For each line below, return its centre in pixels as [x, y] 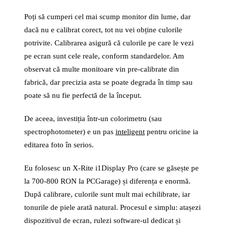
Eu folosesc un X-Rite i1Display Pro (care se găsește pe [111, 168]
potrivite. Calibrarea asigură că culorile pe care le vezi [109, 43]
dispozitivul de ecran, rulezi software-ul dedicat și [102, 220]
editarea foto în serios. [59, 145]
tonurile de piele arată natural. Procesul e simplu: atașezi [112, 207]
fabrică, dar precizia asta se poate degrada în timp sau [108, 82]
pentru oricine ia [172, 132]
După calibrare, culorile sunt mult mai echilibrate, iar [107, 194]
